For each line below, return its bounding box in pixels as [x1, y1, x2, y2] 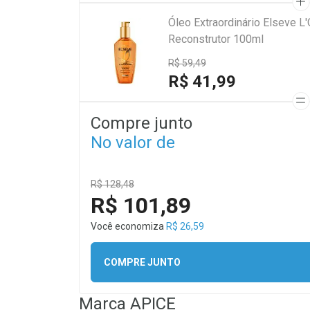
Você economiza [91, 221, 166, 232]
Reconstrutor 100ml [168, 33, 264, 46]
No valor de [91, 133, 175, 152]
